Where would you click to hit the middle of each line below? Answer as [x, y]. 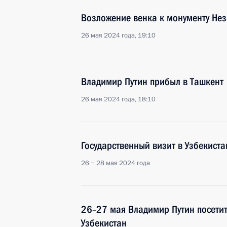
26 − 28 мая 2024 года [116, 163]
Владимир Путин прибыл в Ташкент [152, 82]
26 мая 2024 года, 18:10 [118, 99]
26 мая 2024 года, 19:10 [118, 35]
